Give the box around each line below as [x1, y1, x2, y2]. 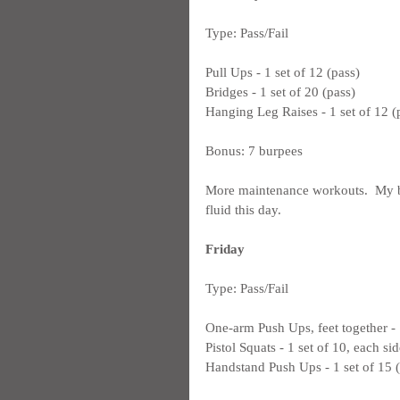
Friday [205, 242, 245, 256]
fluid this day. [205, 203, 281, 217]
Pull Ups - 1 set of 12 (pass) [205, 65, 360, 79]
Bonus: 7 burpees [205, 144, 303, 158]
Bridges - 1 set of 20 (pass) [205, 85, 355, 99]
